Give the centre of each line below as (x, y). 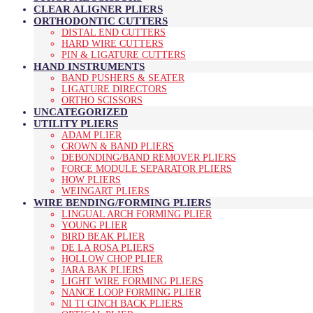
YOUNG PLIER (94, 225)
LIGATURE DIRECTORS (114, 89)
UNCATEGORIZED (81, 111)
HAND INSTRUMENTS (89, 66)
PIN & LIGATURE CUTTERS (124, 54)
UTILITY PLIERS (76, 123)
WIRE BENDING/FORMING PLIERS (122, 202)
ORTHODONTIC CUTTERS (101, 21)
